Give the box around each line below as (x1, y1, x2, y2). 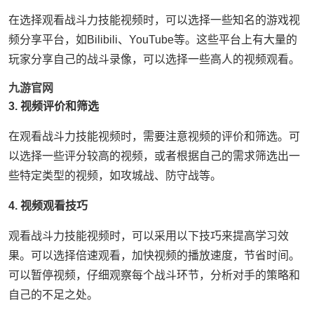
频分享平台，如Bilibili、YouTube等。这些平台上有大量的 (8, 34, 297, 46)
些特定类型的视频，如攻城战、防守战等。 (8, 170, 221, 182)
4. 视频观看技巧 (8, 200, 88, 212)
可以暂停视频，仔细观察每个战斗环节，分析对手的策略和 (8, 269, 300, 281)
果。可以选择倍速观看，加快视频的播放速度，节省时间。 (8, 250, 300, 261)
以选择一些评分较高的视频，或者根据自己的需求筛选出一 (8, 150, 300, 162)
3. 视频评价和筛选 (8, 100, 99, 112)
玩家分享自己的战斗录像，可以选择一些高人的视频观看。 (8, 53, 300, 65)
